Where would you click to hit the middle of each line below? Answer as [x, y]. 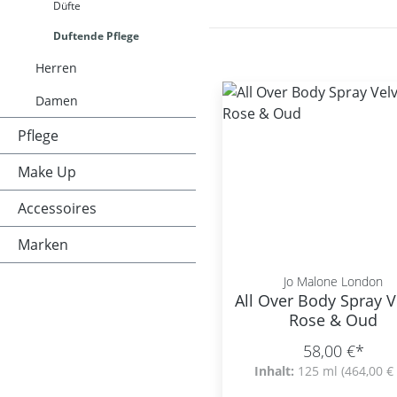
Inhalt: [276, 371]
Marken [43, 245]
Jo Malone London [334, 281]
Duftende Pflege [96, 36]
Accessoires [57, 208]
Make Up [47, 172]
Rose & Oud [334, 320]
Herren [56, 68]
